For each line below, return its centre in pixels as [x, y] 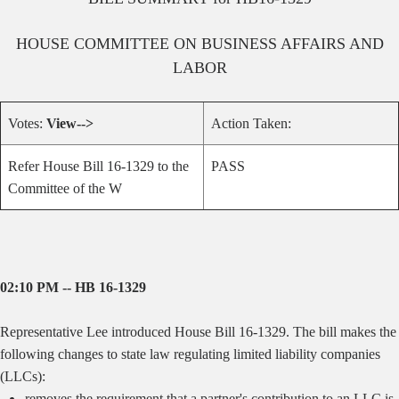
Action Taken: [251, 123]
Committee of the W [65, 188]
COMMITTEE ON [135, 44]
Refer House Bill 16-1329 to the [98, 166]
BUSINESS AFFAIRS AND [292, 44]
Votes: [27, 123]
